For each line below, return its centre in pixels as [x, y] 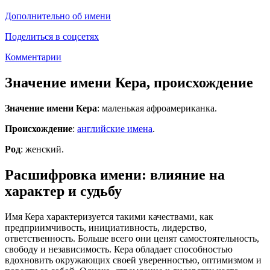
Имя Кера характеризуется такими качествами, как [109, 216]
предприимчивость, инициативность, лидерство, [106, 227]
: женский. [42, 149]
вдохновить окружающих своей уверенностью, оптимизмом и [133, 260]
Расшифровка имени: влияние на [115, 174]
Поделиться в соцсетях [52, 36]
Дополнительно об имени [58, 16]
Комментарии [33, 57]
